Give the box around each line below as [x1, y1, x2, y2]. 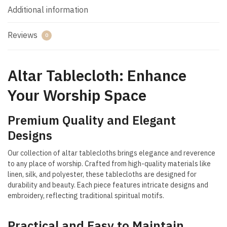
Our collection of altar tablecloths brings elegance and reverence [8, 148, 215, 158]
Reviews [8, 29, 40, 40]
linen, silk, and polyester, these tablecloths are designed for [8, 169, 197, 179]
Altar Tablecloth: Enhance [8, 65, 186, 85]
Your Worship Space [8, 85, 146, 105]
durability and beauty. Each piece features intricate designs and [8, 180, 208, 190]
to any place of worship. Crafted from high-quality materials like [8, 159, 211, 168]
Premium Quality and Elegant [8, 111, 176, 128]
